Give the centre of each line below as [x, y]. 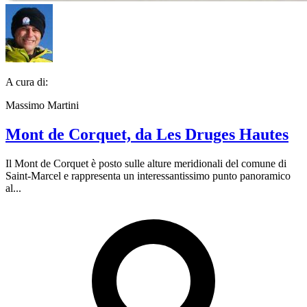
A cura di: [27, 82]
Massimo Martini [42, 105]
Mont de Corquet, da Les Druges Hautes [147, 134]
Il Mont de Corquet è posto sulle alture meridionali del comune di [146, 163]
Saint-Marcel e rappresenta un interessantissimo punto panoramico [148, 175]
